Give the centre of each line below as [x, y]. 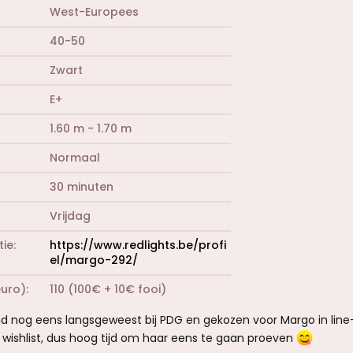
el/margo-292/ [94, 260]
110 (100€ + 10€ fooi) [108, 289]
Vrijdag [70, 216]
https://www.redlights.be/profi [138, 245]
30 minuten [82, 186]
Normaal [75, 157]
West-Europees [94, 11]
